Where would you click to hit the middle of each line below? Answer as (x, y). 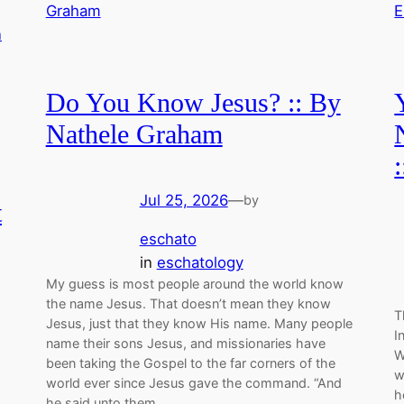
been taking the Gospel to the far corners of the (190, 363)
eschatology (200, 262)
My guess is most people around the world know (194, 283)
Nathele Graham (134, 135)
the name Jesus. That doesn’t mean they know (188, 303)
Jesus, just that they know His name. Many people (199, 323)
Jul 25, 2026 (184, 200)
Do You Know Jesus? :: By (193, 103)
